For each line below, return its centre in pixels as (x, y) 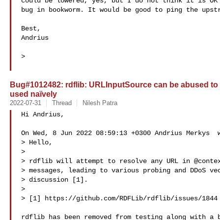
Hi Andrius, (43, 114)
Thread (62, 103)
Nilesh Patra (100, 103)
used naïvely (33, 94)
